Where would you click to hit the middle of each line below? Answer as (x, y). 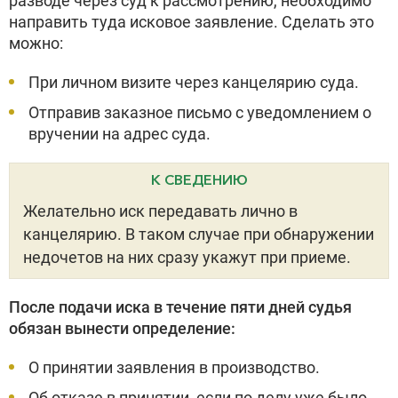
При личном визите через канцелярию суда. (194, 82)
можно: (36, 43)
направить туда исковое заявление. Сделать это (191, 22)
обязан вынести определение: (122, 328)
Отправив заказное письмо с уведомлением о (200, 112)
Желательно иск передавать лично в (160, 211)
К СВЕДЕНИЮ (199, 179)
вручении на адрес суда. (119, 134)
